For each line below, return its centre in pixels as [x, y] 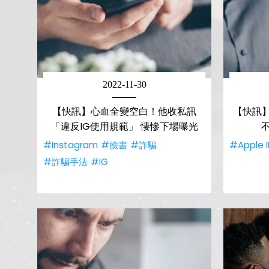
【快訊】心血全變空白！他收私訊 [124, 111]
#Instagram [71, 145]
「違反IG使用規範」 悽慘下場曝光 [124, 126]
